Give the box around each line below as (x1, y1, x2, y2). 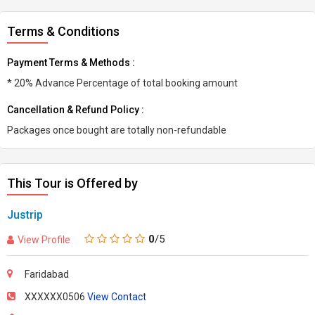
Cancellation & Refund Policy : (7, 104, 144, 115)
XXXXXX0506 (25, 291, 87, 302)
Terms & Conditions (7, 24, 120, 39)
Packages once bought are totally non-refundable (7, 124, 226, 136)
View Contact (87, 291, 146, 302)
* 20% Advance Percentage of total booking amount (7, 77, 238, 89)
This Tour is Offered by (7, 176, 138, 191)
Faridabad (25, 269, 69, 280)
